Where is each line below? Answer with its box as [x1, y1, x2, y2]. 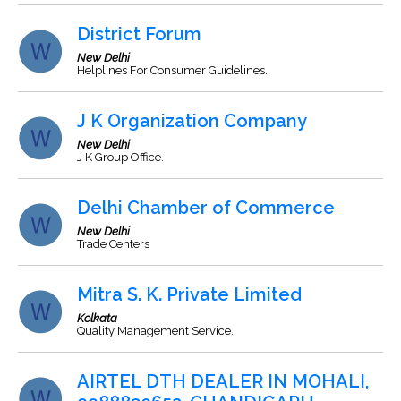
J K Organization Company [77, 110, 307, 132]
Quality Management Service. [77, 324, 234, 337]
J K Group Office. [77, 150, 164, 164]
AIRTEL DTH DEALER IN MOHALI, [77, 371, 369, 392]
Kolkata [77, 311, 117, 325]
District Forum [77, 23, 201, 45]
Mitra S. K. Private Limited [77, 284, 302, 305]
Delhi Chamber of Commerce [77, 197, 335, 218]
